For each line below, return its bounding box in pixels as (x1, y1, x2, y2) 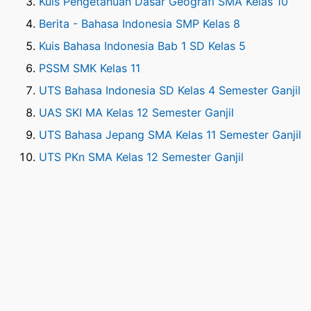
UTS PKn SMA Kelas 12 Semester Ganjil (39, 150, 244, 165)
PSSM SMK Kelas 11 (39, 61, 140, 76)
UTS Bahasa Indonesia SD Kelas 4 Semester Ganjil (39, 83, 301, 98)
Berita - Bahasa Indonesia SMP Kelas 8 (39, 17, 240, 31)
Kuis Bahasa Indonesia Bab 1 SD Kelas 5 (39, 39, 246, 53)
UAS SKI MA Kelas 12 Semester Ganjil (39, 106, 234, 120)
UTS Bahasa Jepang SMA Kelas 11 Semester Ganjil (39, 128, 301, 142)
